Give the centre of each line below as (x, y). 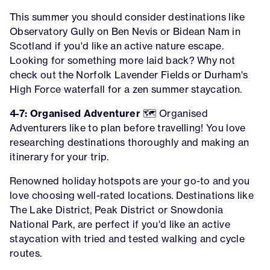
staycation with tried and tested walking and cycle (127, 239)
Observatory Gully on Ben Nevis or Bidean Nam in (125, 32)
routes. (26, 253)
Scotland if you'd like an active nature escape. (117, 46)
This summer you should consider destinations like (127, 17)
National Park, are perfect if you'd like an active (120, 224)
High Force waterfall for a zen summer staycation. (126, 89)
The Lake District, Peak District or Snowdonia (117, 210)
